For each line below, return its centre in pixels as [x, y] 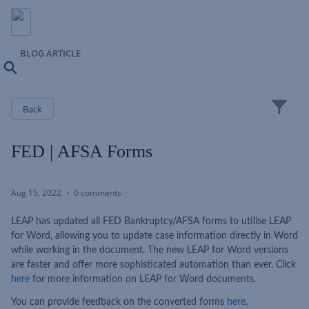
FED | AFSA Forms [82, 151]
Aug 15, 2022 [36, 193]
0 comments [98, 193]
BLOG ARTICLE [50, 53]
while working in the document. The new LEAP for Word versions [150, 250]
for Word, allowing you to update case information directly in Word [154, 236]
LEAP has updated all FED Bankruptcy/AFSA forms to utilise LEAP [151, 221]
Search [30, 70]
